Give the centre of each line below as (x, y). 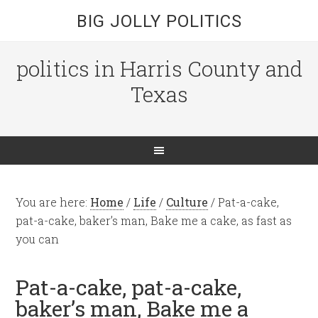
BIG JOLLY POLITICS (159, 21)
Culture (187, 202)
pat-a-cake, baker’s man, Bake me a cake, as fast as (154, 220)
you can (38, 239)
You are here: (53, 202)
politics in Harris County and (159, 68)
